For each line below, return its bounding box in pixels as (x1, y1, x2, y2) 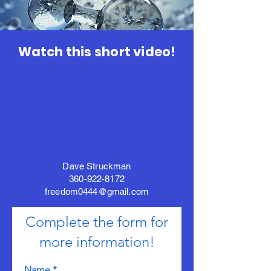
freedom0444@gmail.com (44, 186, 149, 197)
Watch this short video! (18, 43, 176, 60)
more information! (39, 233, 155, 250)
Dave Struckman (62, 161, 131, 171)
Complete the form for (25, 213, 168, 230)
